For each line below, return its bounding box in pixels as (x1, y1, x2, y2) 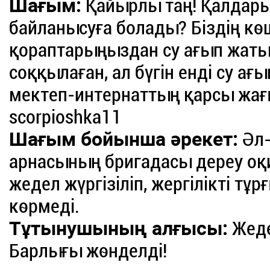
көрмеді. (9, 195, 80, 218)
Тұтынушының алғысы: (9, 217, 228, 240)
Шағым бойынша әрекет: (9, 128, 239, 151)
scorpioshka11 (9, 105, 122, 129)
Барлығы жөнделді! (9, 239, 168, 263)
